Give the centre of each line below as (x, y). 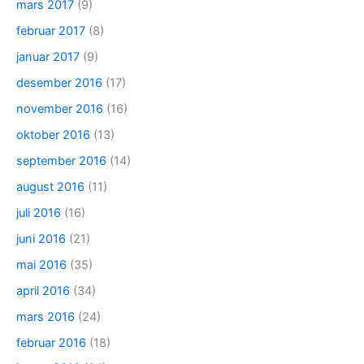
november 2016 (60, 109)
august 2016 (50, 186)
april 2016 (43, 290)
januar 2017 (48, 57)
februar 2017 (51, 31)
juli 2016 (39, 212)
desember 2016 (59, 83)
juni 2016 (41, 238)
